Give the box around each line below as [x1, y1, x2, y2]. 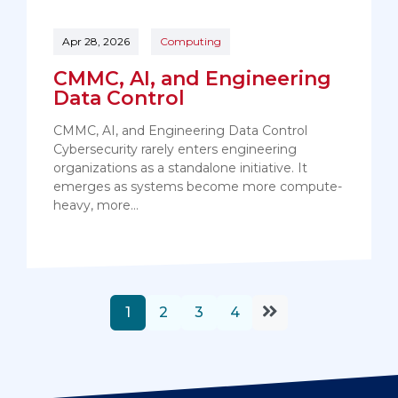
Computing [160, 35, 221, 49]
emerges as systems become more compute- [53, 179, 342, 195]
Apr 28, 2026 [62, 35, 130, 49]
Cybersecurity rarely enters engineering [53, 141, 297, 158]
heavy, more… [53, 197, 139, 214]
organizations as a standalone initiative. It [53, 160, 307, 177]
